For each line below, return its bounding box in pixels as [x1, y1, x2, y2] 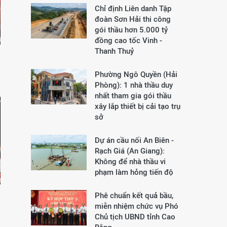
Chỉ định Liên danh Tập [95, 4, 171, 13]
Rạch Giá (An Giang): [95, 146, 165, 155]
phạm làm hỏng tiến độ [95, 168, 173, 176]
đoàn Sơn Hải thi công [95, 15, 171, 23]
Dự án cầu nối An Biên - [95, 136, 174, 144]
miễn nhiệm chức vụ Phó [95, 202, 178, 210]
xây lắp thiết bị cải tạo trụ [95, 102, 180, 110]
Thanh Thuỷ [95, 47, 134, 55]
